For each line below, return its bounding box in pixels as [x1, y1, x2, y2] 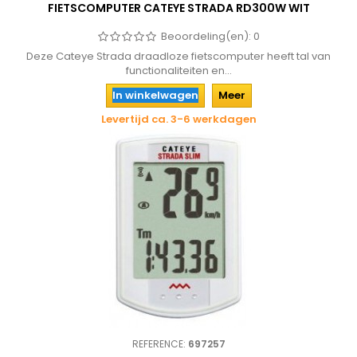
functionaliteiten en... [125, 63, 232, 78]
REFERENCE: [131, 337, 188, 351]
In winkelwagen [112, 88, 198, 103]
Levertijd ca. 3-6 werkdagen [100, 112, 257, 127]
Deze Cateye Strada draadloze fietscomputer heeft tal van [26, 49, 331, 64]
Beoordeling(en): [161, 29, 253, 44]
